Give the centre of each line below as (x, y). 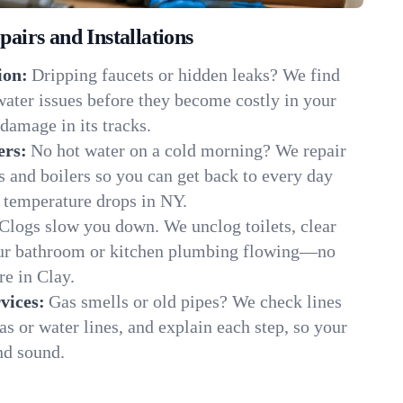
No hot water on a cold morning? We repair (188, 150)
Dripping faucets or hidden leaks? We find (186, 75)
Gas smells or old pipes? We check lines (195, 301)
